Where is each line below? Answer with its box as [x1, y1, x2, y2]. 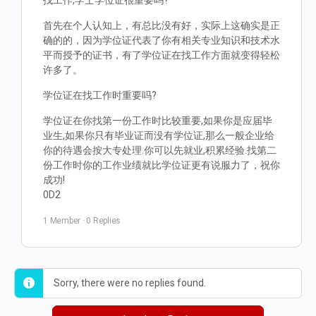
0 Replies [86, 216, 121, 226]
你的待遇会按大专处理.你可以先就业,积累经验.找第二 [43, 145, 276, 156]
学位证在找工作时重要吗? [43, 90, 157, 101]
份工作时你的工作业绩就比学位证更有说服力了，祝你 [43, 159, 280, 171]
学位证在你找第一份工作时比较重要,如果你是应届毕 [43, 115, 272, 126]
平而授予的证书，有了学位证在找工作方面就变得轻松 [43, 49, 280, 61]
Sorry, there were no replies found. [54, 277, 206, 288]
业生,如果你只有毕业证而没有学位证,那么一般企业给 [43, 130, 274, 141]
